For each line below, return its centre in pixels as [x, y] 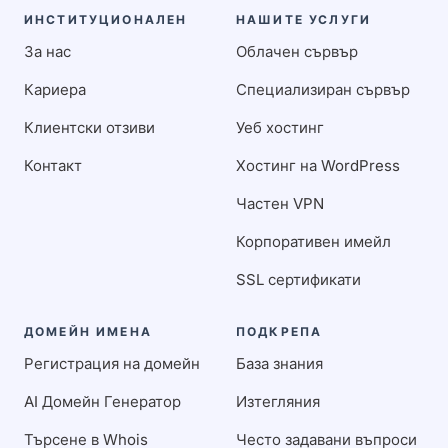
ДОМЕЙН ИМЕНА [88, 331]
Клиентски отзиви [89, 127]
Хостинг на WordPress [318, 165]
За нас [47, 51]
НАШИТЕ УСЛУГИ [304, 19]
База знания [279, 363]
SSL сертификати [298, 279]
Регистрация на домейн [112, 363]
